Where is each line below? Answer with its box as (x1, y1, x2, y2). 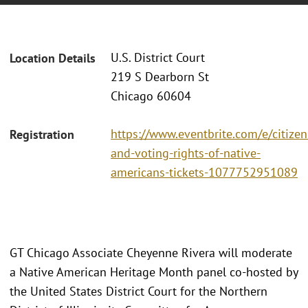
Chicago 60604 (111, 88, 191, 104)
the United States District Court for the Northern (10, 283, 267, 299)
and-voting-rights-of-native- (111, 144, 261, 161)
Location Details (10, 50, 96, 67)
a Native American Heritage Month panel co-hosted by (10, 263, 298, 280)
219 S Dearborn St (111, 69, 209, 85)
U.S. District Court (111, 49, 205, 66)
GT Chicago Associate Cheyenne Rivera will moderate (10, 244, 292, 261)
